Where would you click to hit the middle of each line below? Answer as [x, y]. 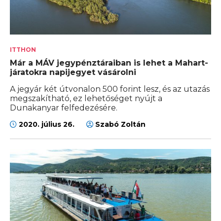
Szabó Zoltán [119, 125]
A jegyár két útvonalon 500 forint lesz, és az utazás [110, 89]
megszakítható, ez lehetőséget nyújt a [86, 99]
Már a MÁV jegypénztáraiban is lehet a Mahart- [109, 63]
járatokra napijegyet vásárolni [73, 73]
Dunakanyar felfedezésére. [64, 108]
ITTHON [23, 50]
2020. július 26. [47, 125]
